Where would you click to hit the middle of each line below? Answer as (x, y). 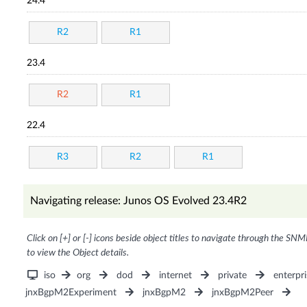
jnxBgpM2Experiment (71, 293)
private (233, 276)
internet (176, 276)
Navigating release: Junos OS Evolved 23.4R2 (138, 201)
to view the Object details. (77, 253)
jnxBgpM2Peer (243, 293)
